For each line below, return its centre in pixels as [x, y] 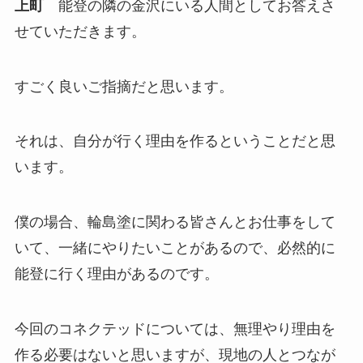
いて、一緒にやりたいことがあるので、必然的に [175, 248]
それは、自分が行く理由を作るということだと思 [175, 141]
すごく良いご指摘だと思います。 [124, 86]
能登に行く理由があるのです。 [116, 274]
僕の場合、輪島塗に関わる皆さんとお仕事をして [175, 222]
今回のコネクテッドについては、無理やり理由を [175, 329]
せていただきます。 [80, 31]
